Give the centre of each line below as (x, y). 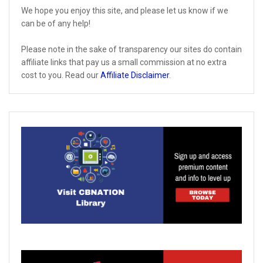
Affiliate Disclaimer (135, 75)
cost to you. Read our (61, 75)
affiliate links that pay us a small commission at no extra (124, 62)
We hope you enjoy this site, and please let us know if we (125, 10)
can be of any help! (56, 23)
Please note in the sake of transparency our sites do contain (131, 49)
